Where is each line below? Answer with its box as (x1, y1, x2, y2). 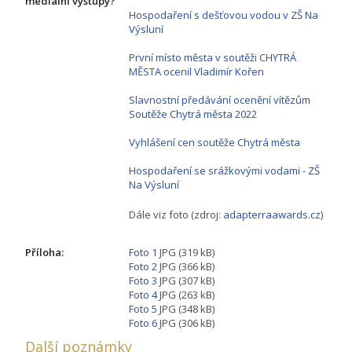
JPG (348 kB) (157, 302, 214, 317)
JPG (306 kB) (157, 316, 214, 331)
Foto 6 (129, 316, 157, 331)
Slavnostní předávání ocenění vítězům (129, 93, 310, 108)
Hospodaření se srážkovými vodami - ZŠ (129, 163, 320, 178)
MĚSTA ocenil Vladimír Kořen (129, 64, 264, 79)
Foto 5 (129, 302, 157, 317)
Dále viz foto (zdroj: (129, 207, 223, 222)
